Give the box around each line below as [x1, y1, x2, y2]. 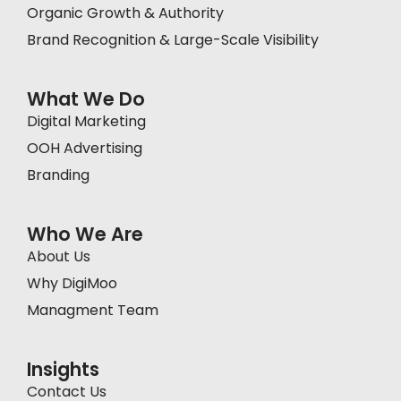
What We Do [27, 85, 145, 112]
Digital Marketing [27, 110, 146, 132]
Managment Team [27, 299, 158, 320]
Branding [27, 164, 90, 185]
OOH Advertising [27, 137, 146, 158]
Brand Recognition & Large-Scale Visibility [27, 29, 319, 50]
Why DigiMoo [27, 272, 117, 294]
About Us [27, 245, 90, 267]
